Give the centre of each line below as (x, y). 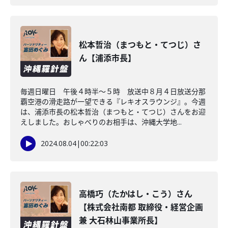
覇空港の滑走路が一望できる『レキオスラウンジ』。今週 (113, 102)
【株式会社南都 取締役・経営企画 (141, 207)
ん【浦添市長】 (107, 58)
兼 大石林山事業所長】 (121, 220)
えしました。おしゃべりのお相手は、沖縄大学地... (101, 122)
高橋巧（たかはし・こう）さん (136, 194)
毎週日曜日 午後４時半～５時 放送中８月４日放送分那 (113, 91)
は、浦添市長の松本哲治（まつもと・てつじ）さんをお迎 (113, 112)
